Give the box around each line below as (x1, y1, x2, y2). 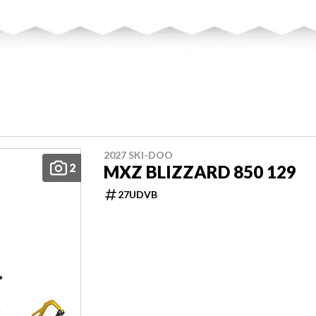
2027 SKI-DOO (104, 148, 173, 161)
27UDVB (118, 188, 157, 200)
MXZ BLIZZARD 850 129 (104, 161, 296, 182)
